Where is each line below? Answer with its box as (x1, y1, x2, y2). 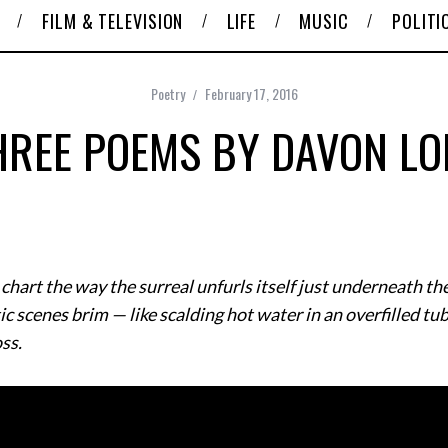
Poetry (150, 82, 185, 104)
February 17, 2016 (204, 82, 298, 104)
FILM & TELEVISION (42, 7, 184, 34)
